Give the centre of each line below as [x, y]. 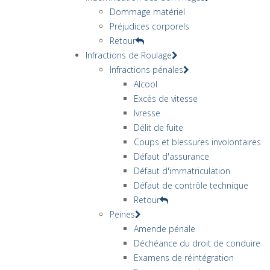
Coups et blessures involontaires [197, 142]
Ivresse [147, 113]
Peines [122, 214]
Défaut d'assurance [171, 156]
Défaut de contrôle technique [191, 185]
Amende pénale [165, 228]
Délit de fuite [159, 127]
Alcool [146, 84]
